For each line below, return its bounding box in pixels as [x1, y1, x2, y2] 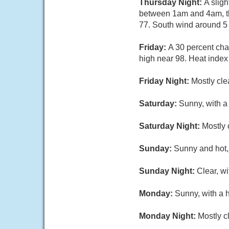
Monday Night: [139, 212, 198, 220]
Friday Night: [139, 77, 191, 85]
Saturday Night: [139, 122, 202, 130]
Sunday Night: [139, 167, 197, 175]
